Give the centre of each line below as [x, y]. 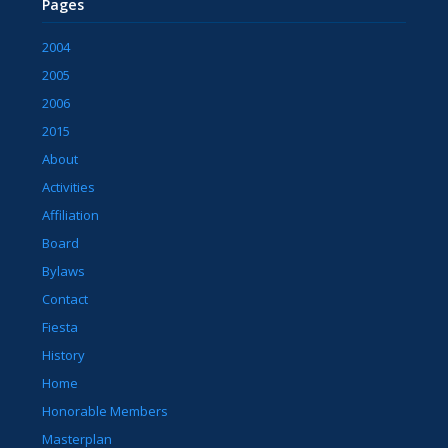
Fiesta [60, 327]
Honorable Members [105, 411]
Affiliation [71, 215]
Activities [69, 187]
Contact [65, 299]
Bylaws [64, 271]
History [64, 355]
